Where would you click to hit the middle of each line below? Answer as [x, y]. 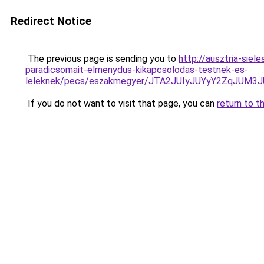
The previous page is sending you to [102, 59]
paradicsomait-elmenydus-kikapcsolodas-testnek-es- [137, 70]
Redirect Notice [51, 21]
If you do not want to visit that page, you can [121, 103]
